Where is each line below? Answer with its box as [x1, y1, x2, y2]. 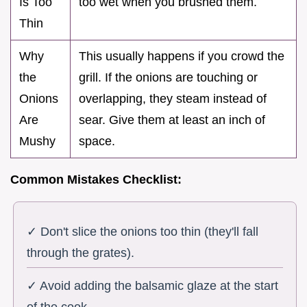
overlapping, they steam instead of [79, 92, 267, 106]
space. [79, 134, 115, 149]
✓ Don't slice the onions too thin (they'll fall [27, 224, 259, 238]
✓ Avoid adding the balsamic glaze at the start [27, 279, 279, 293]
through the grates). [27, 245, 135, 260]
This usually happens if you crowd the [79, 49, 284, 64]
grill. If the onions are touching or [79, 71, 258, 85]
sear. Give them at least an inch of [79, 113, 265, 127]
